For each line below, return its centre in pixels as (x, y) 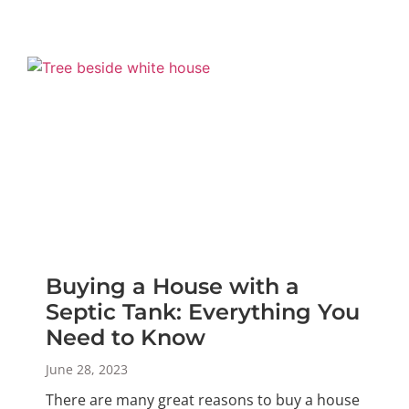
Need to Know (126, 337)
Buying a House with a (173, 286)
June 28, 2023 (87, 369)
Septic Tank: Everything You (203, 312)
